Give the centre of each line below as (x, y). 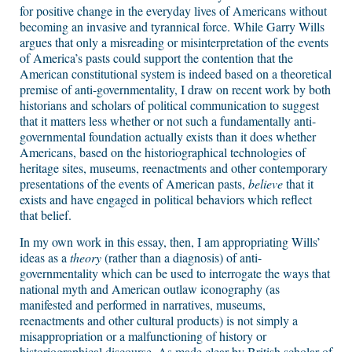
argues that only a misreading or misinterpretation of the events (174, 42)
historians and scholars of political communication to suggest (169, 105)
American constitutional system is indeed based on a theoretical (176, 74)
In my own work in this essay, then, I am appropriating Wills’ (170, 242)
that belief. (46, 215)
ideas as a (45, 258)
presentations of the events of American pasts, (134, 184)
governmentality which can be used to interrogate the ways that (175, 273)
